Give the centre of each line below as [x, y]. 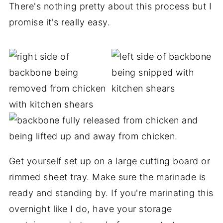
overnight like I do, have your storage [90, 209]
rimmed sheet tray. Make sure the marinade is [107, 177]
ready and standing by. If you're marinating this [111, 193]
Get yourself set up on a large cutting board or [110, 161]
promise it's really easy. [59, 22]
